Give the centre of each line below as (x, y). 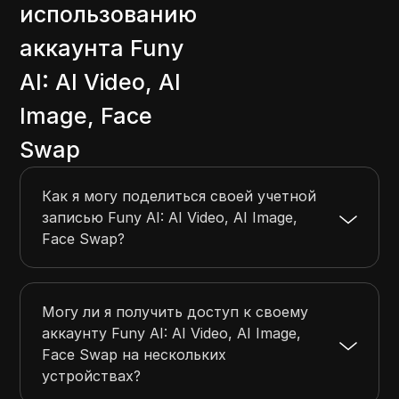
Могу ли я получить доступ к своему (175, 312)
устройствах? (92, 376)
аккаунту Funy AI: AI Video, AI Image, (172, 334)
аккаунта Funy (102, 49)
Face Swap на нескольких (134, 355)
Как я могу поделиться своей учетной (179, 196)
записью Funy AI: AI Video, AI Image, (170, 218)
